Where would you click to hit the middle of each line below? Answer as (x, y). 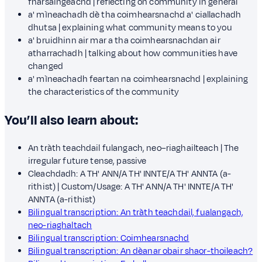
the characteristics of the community (104, 92)
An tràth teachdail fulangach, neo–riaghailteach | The (134, 148)
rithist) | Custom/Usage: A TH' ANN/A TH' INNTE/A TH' (131, 187)
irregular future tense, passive (87, 161)
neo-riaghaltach (60, 225)
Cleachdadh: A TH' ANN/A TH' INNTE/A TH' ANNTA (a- (130, 174)
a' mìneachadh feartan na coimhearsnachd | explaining (138, 79)
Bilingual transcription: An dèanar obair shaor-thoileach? (141, 251)
